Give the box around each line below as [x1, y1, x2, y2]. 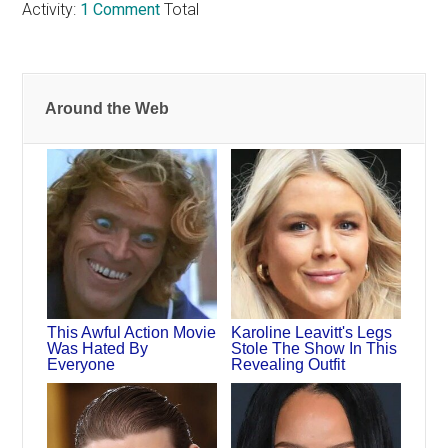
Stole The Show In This [231, 339, 398, 357]
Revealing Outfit [231, 355, 346, 373]
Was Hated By [47, 339, 149, 357]
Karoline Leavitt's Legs [231, 323, 393, 341]
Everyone [47, 355, 116, 373]
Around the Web [45, 100, 170, 118]
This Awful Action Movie [47, 323, 217, 341]
